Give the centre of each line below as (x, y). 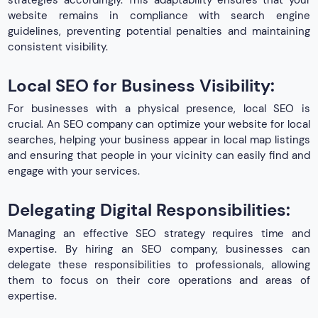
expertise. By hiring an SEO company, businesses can (159, 249)
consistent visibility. (58, 46)
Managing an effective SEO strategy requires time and (159, 233)
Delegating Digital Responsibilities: (149, 210)
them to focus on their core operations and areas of (159, 280)
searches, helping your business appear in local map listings (159, 140)
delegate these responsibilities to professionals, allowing (159, 264)
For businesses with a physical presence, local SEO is (159, 109)
